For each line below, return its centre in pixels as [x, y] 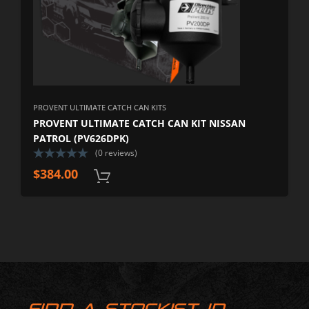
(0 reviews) [117, 153]
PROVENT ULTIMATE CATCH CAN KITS [100, 108]
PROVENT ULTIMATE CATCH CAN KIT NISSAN [140, 123]
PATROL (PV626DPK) [81, 139]
